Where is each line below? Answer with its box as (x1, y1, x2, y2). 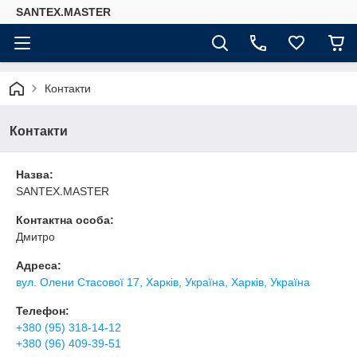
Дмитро (16, 230, 55, 243)
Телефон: (16, 304, 69, 317)
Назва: (16, 168, 53, 181)
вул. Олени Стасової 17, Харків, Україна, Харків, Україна (16, 276, 310, 288)
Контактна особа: (16, 214, 114, 226)
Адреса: (16, 259, 61, 272)
